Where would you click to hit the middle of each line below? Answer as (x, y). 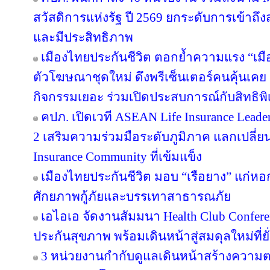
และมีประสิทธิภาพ (83, 37)
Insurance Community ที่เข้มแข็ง (118, 157)
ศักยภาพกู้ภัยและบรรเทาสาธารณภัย (132, 196)
